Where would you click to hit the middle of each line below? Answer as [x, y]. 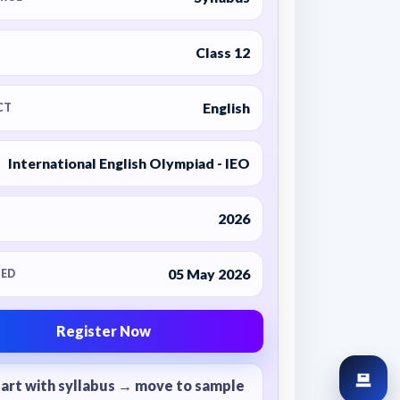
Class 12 [222, 52]
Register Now [104, 331]
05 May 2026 [208, 274]
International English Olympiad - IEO [129, 163]
